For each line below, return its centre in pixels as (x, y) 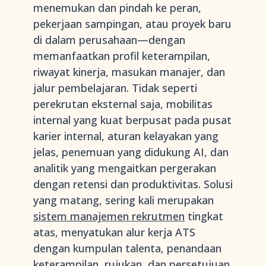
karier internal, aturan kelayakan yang (126, 136)
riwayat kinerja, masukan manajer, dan (129, 72)
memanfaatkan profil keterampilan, (122, 56)
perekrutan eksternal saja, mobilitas (123, 104)
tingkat (204, 216)
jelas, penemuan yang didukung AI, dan (131, 152)
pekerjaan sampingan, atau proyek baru (132, 24)
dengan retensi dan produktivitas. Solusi (133, 184)
